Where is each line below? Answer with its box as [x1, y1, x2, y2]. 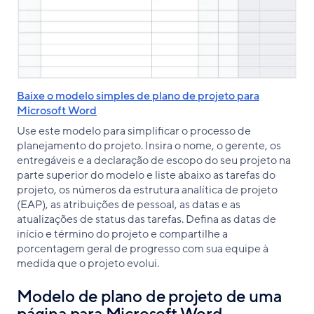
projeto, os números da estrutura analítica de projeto [17, 182, 278, 198]
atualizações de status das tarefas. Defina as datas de [17, 211, 276, 227]
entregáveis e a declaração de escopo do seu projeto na [17, 152, 291, 168]
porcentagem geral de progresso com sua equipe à [17, 240, 268, 257]
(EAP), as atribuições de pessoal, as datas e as [17, 196, 240, 212]
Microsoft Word [17, 102, 97, 118]
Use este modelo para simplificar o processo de [17, 123, 251, 139]
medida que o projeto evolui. [17, 255, 159, 271]
